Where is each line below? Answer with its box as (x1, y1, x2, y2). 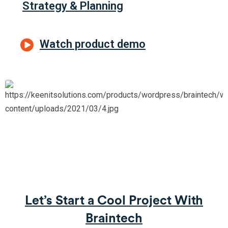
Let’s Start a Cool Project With (25, 194, 203, 208)
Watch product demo (40, 38, 146, 51)
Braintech (85, 212, 142, 225)
